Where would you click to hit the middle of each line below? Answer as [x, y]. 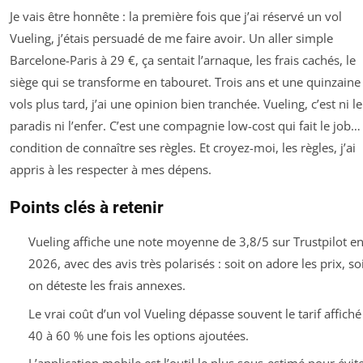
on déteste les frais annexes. [107, 286]
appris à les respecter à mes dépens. [111, 170]
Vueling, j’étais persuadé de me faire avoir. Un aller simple [171, 38]
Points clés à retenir [87, 208]
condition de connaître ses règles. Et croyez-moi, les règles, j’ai [183, 148]
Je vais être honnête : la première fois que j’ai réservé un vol [176, 17]
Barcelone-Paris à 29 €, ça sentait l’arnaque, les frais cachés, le [183, 60]
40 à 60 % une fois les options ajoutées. [138, 335]
